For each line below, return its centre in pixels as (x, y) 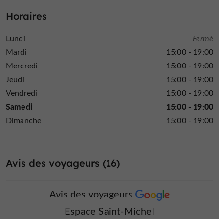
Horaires (26, 16)
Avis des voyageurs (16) (63, 163)
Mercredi (22, 66)
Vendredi (22, 93)
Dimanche (24, 120)
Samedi (19, 107)
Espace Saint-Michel (109, 211)
